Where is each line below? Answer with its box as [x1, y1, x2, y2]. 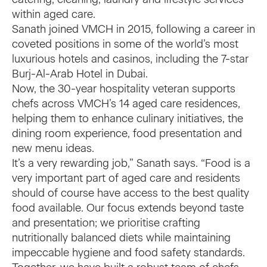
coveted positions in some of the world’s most [12, 38, 238, 51]
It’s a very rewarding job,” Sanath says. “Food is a [12, 157, 250, 170]
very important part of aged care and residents [12, 172, 240, 185]
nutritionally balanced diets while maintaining [12, 231, 231, 244]
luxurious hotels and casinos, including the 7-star [12, 52, 249, 66]
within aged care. [12, 8, 95, 21]
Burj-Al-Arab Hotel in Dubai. [12, 67, 148, 80]
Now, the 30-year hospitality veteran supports [12, 82, 235, 95]
